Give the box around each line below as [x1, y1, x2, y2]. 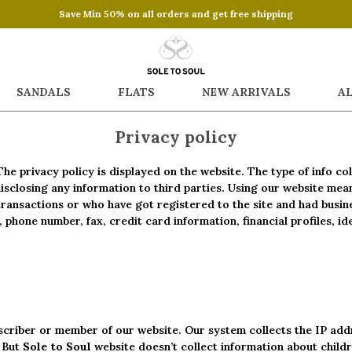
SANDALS [16, 85, 71, 99]
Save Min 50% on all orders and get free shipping [59, 8, 293, 20]
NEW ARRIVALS [201, 85, 291, 99]
